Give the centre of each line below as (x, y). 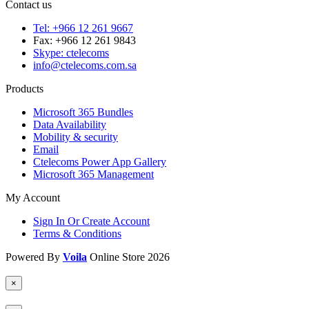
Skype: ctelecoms (71, 53)
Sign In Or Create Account (91, 221)
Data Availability (70, 125)
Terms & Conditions (77, 234)
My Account (33, 198)
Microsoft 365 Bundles (83, 112)
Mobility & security (76, 137)
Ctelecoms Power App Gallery (100, 162)
